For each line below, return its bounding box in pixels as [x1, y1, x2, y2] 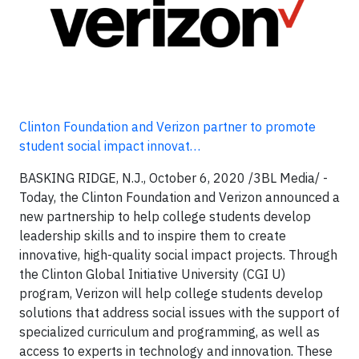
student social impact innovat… [19, 137, 200, 154]
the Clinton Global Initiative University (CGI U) [19, 265, 285, 282]
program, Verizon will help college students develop [19, 284, 323, 301]
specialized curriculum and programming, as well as [19, 323, 320, 340]
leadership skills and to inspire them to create [19, 227, 286, 244]
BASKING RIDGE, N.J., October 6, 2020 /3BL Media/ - [19, 169, 328, 186]
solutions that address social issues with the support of [19, 304, 340, 321]
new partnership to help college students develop [19, 208, 311, 224]
